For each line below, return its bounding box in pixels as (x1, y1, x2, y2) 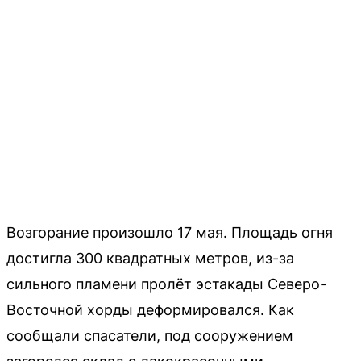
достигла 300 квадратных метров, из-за (6, 250, 294, 267)
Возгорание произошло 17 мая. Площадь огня (6, 224, 333, 241)
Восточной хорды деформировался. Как (6, 301, 294, 318)
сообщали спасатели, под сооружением (6, 327, 293, 344)
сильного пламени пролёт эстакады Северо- (6, 276, 326, 293)
